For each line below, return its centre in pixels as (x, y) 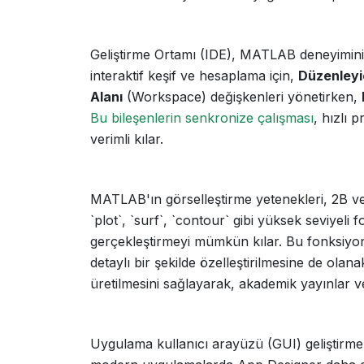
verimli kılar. (127, 139)
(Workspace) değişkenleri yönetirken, (242, 97)
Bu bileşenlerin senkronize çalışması (202, 118)
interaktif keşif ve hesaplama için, (194, 76)
